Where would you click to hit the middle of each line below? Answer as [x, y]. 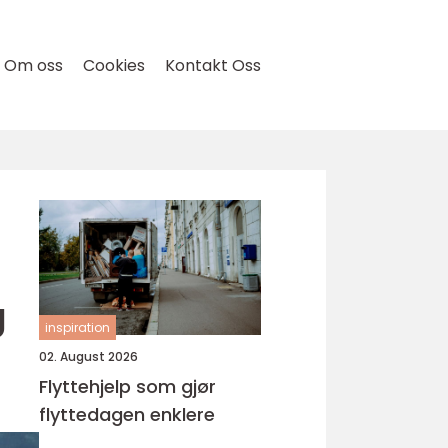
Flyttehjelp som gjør [127, 386]
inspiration [77, 327]
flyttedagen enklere [127, 414]
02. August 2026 [88, 356]
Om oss [33, 65]
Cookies [114, 65]
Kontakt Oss [213, 65]
